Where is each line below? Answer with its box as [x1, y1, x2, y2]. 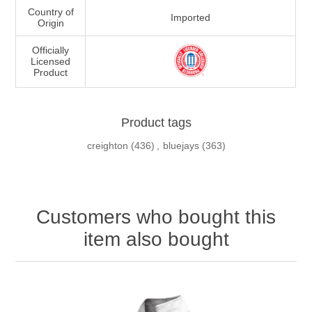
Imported [171, 12, 211, 24]
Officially [32, 45, 70, 56]
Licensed [31, 56, 71, 68]
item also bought [83, 228, 229, 251]
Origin [37, 17, 64, 29]
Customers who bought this [36, 206, 276, 228]
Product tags [120, 116, 192, 130]
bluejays [162, 140, 199, 152]
